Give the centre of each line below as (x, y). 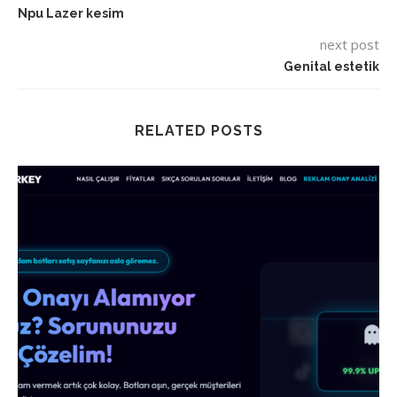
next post (350, 45)
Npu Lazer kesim (71, 14)
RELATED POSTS (198, 131)
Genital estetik (331, 67)
